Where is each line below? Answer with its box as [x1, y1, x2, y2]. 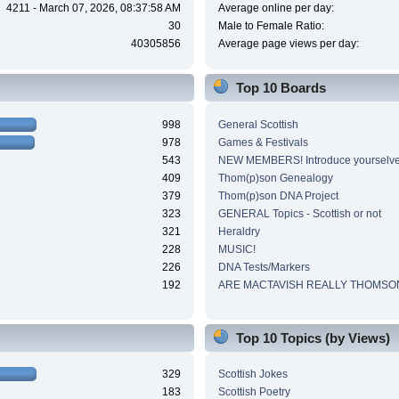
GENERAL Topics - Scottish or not [217, 207, 381, 220]
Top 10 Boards [235, 80, 326, 96]
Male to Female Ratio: [217, 20, 324, 33]
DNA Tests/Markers [217, 260, 310, 273]
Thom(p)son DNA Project [217, 189, 338, 202]
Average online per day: [217, 2, 334, 15]
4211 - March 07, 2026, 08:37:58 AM [6, 2, 182, 15]
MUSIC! [217, 242, 256, 256]
